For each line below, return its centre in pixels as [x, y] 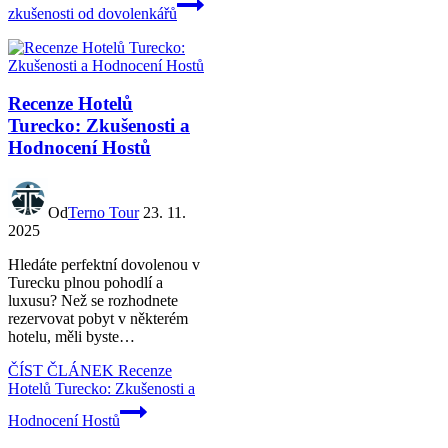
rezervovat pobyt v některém [98, 318]
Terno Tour [103, 212]
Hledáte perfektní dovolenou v [104, 264]
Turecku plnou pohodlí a [85, 282]
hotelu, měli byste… [71, 336]
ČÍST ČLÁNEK [61, 370]
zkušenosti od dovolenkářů [92, 13]
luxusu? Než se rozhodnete [93, 300]
